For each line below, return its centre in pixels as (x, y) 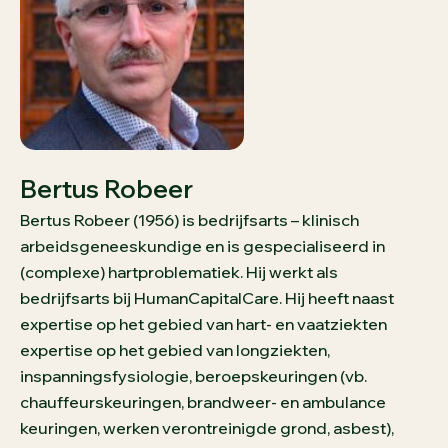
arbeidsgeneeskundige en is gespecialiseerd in (202, 246)
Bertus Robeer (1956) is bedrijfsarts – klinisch (189, 220)
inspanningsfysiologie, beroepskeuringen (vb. (193, 376)
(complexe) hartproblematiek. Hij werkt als (179, 272)
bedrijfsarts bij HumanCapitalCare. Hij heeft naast (207, 298)
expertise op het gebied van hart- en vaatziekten (203, 324)
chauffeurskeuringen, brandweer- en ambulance (203, 402)
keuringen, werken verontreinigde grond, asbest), (207, 428)
